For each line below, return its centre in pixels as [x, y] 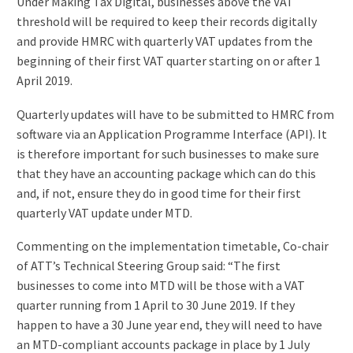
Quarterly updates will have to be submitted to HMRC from [175, 114]
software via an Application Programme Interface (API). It [172, 134]
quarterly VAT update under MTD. [104, 212]
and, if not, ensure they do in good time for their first [159, 193]
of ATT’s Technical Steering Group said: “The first [149, 266]
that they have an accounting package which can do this [166, 173]
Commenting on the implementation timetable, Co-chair [173, 246]
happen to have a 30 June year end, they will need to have [169, 325]
